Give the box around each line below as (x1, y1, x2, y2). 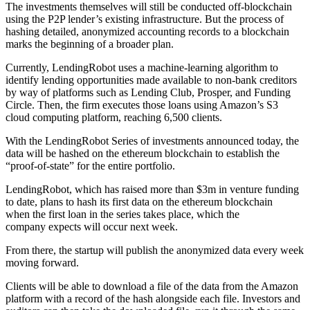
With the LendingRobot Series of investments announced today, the (6, 134, 299, 147)
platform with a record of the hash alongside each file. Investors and (6, 292, 300, 304)
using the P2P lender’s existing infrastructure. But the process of (6, 12, 284, 25)
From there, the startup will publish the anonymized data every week (6, 244, 304, 256)
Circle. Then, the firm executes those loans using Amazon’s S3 (6, 98, 278, 111)
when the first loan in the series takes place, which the (6, 208, 239, 220)
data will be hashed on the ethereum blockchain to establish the (6, 147, 280, 159)
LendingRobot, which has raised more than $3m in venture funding (6, 183, 299, 195)
